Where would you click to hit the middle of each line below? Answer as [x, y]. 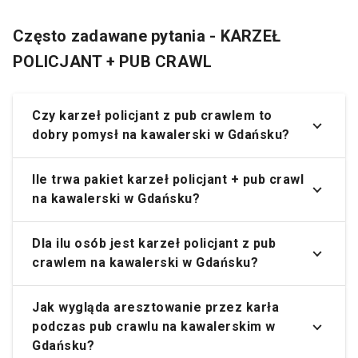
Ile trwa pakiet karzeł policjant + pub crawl [168, 180]
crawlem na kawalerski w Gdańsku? [145, 263]
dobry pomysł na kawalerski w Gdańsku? [161, 135]
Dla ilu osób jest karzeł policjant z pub [154, 244]
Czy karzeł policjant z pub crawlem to [152, 116]
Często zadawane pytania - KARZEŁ [147, 36]
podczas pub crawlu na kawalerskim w [154, 327]
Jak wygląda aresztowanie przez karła [155, 308]
